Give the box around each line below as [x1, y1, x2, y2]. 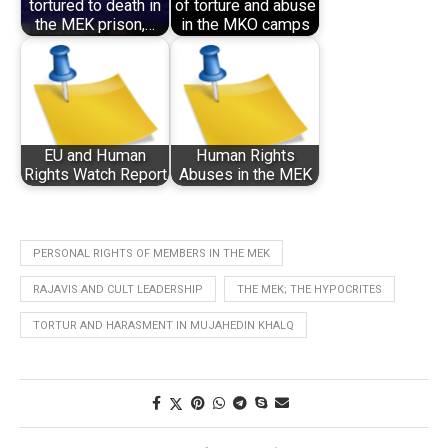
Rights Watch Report [23, 165, 167, 185]
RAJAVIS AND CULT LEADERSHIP [33, 282, 203, 296]
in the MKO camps [180, 15, 310, 35]
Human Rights [195, 146, 295, 166]
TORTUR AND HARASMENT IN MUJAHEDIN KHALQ [33, 318, 294, 332]
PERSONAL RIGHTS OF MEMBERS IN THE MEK [33, 246, 270, 260]
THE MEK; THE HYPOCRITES [237, 282, 382, 296]
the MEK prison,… [35, 15, 155, 35]
